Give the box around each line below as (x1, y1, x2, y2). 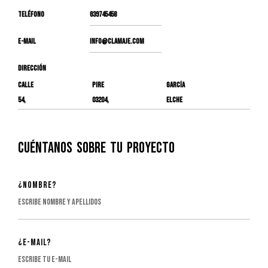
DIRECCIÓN (18, 63, 46, 73)
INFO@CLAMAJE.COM (90, 36, 144, 46)
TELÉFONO (18, 10, 44, 19)
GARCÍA (166, 80, 185, 90)
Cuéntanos (18, 139, 72, 157)
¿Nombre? (18, 179, 56, 191)
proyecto (127, 139, 175, 157)
